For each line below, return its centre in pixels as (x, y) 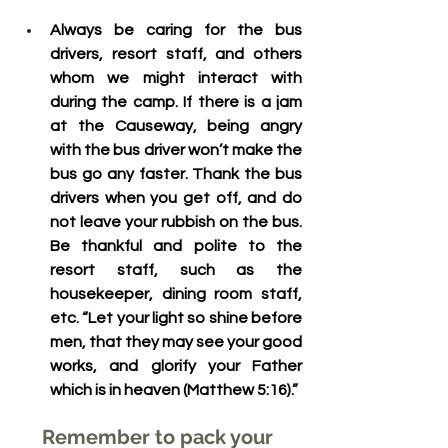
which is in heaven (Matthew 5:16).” (174, 390)
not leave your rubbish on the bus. (176, 222)
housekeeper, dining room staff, (176, 294)
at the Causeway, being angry (176, 126)
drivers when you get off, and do (176, 198)
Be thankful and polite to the (176, 246)
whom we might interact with (176, 78)
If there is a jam (240, 102)
